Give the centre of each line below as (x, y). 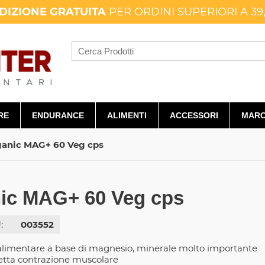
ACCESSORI (194, 116)
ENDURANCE (58, 116)
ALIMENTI (127, 116)
